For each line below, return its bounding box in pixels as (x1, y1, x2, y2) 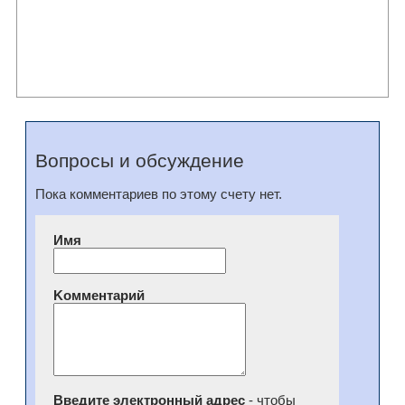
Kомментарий (52, 288, 145, 304)
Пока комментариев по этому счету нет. (34, 187, 282, 202)
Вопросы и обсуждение (34, 150, 244, 173)
